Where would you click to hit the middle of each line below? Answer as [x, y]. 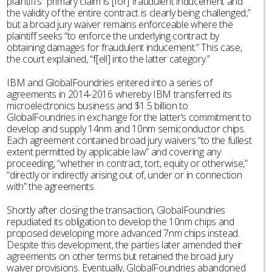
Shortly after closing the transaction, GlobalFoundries [116, 210]
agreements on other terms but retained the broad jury [120, 256]
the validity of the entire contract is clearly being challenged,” [129, 13]
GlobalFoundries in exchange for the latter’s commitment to [129, 117]
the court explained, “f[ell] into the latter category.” [108, 59]
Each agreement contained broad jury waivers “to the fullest [129, 140]
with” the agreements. [51, 186]
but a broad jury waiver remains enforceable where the [120, 24]
